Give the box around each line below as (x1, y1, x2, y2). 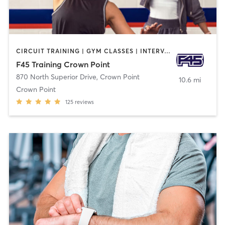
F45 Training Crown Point (16, 59, 110, 69)
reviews (74, 98, 94, 105)
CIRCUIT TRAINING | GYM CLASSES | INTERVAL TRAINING (164, 47, 170, 55)
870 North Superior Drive (16, 72, 96, 81)
